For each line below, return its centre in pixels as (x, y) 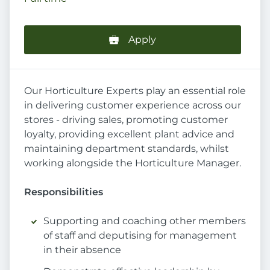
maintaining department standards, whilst (127, 149)
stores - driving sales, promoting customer (126, 120)
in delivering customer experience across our (133, 105)
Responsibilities (64, 192)
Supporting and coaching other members (145, 221)
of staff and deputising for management (140, 236)
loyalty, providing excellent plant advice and (129, 134)
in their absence (82, 250)
